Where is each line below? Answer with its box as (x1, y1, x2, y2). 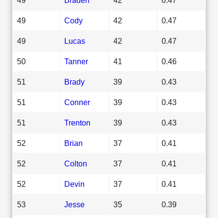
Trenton (64, 118, 91, 127)
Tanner (64, 56, 88, 66)
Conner (64, 97, 90, 107)
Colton (64, 159, 87, 168)
